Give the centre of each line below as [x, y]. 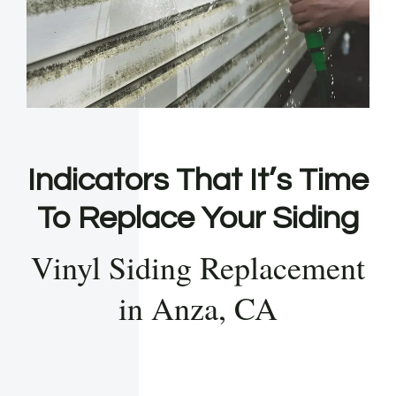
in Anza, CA [198, 308]
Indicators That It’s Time [198, 181]
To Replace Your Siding [198, 219]
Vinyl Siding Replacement [198, 267]
